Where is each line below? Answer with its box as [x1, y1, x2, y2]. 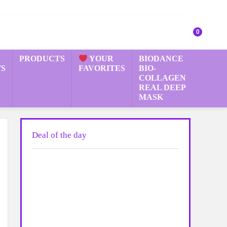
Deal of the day [32, 130, 87, 140]
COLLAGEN [139, 73, 186, 82]
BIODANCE [139, 54, 183, 63]
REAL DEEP [139, 83, 185, 92]
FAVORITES [79, 64, 125, 72]
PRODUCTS [19, 54, 65, 63]
